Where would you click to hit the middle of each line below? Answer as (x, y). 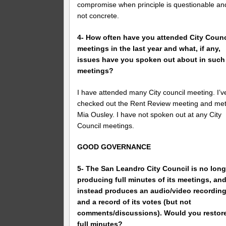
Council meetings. (106, 125)
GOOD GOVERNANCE (114, 147)
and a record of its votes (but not (134, 202)
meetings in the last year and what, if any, (149, 48)
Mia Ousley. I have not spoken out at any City (150, 114)
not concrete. (98, 15)
